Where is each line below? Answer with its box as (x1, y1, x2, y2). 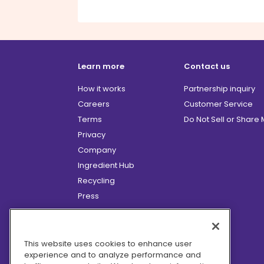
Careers (78, 98, 110, 110)
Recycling (78, 174, 115, 186)
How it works (78, 82, 126, 94)
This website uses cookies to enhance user (24, 237, 192, 249)
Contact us (184, 60, 230, 72)
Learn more (78, 60, 124, 72)
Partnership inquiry (184, 82, 255, 94)
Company (78, 144, 116, 156)
